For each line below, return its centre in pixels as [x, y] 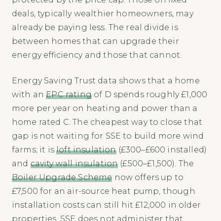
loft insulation [86, 149]
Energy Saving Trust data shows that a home [106, 80]
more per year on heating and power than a [105, 108]
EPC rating [69, 94]
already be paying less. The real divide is [95, 27]
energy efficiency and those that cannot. [97, 55]
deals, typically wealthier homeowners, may [103, 13]
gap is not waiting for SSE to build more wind [108, 136]
